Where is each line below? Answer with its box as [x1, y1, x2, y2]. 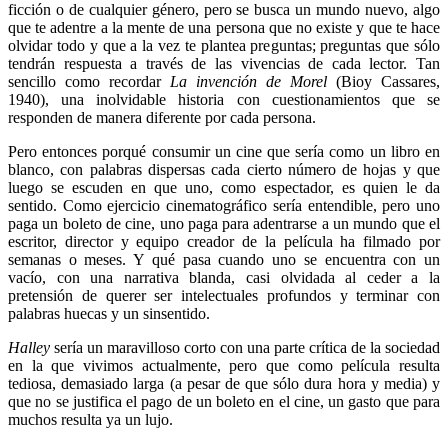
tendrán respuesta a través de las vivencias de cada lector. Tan [8, 55, 440, 73]
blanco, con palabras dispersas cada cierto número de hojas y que [8, 161, 440, 179]
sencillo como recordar [8, 73, 170, 91]
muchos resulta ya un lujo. [8, 411, 177, 429]
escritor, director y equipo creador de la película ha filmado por [8, 233, 440, 251]
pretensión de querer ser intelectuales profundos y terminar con [8, 287, 440, 305]
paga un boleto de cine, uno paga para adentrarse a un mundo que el [8, 215, 440, 233]
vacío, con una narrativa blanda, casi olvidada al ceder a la [8, 269, 440, 287]
